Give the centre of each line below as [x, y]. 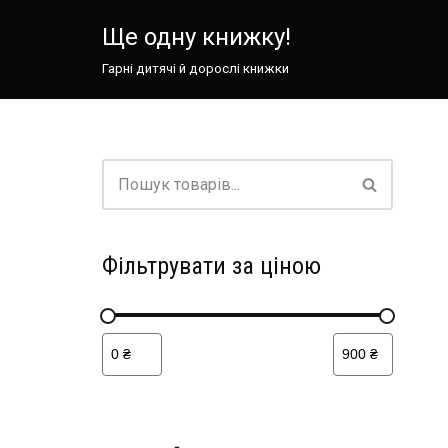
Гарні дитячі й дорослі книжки [195, 68]
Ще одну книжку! [196, 37]
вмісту [39, 104]
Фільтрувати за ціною [211, 266]
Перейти [47, 54]
